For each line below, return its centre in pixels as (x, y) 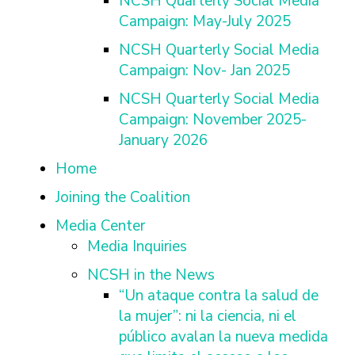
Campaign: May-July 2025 (205, 21)
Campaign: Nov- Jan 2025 (204, 71)
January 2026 (163, 140)
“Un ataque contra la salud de (219, 296)
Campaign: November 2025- (213, 120)
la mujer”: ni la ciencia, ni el (208, 316)
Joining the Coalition (123, 197)
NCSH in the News (151, 275)
